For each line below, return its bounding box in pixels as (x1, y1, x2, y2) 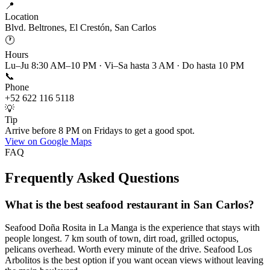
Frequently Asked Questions (5, 169, 179, 186)
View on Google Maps (5, 136, 92, 146)
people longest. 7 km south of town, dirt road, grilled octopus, (5, 233, 239, 244)
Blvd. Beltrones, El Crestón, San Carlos (5, 22, 156, 33)
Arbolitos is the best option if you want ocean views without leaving (5, 255, 263, 266)
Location (5, 11, 39, 22)
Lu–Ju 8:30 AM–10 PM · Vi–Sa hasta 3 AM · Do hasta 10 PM (5, 60, 244, 71)
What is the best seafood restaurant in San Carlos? (5, 198, 254, 211)
